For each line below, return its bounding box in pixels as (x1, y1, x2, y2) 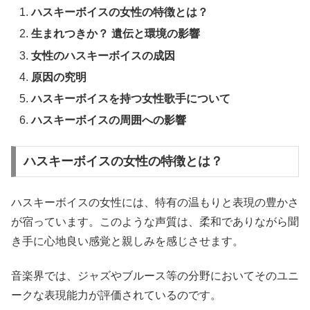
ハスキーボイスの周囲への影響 (31, 114, 187, 127)
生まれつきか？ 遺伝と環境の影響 (31, 28, 201, 40)
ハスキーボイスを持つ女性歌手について (31, 93, 231, 104)
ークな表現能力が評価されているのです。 (11, 289, 221, 302)
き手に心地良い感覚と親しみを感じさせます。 (11, 235, 244, 247)
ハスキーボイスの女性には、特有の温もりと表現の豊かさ (11, 196, 299, 208)
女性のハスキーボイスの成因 (31, 49, 176, 62)
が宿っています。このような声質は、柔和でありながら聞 (11, 215, 299, 228)
